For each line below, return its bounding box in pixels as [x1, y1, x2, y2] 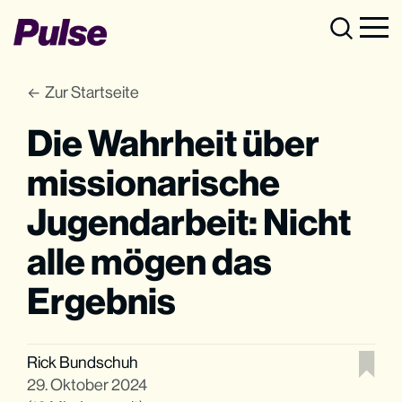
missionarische [27, 162, 281, 205]
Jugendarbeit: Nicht [27, 201, 352, 244]
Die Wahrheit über [27, 122, 320, 165]
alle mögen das [27, 240, 273, 284]
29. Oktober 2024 [27, 374, 148, 394]
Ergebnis [27, 280, 177, 323]
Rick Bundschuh [27, 352, 139, 371]
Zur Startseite [45, 83, 140, 101]
